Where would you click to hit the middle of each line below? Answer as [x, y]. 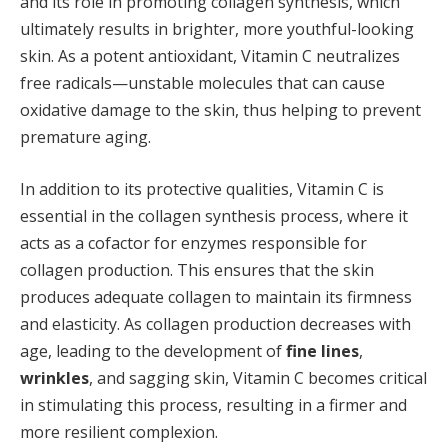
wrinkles [54, 377]
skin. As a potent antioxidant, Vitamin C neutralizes [210, 56]
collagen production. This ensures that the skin [197, 269]
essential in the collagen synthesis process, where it [214, 215]
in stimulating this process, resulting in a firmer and [213, 404]
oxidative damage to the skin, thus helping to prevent [220, 110]
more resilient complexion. [119, 431]
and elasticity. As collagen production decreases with [215, 323]
